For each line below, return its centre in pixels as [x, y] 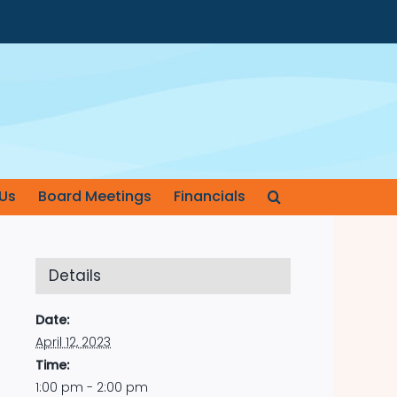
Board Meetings [94, 196]
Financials [209, 196]
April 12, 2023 [73, 342]
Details [75, 276]
